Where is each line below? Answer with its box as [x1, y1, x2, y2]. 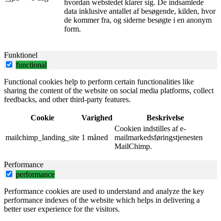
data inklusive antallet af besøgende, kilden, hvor [64, 7, 216, 15]
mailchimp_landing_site [5, 133, 79, 142]
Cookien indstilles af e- [114, 124, 186, 133]
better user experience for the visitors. [4, 205, 120, 213]
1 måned [81, 133, 108, 142]
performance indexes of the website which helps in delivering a [4, 196, 200, 204]
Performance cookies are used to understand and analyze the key [4, 187, 204, 195]
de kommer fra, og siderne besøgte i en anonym [64, 16, 212, 24]
